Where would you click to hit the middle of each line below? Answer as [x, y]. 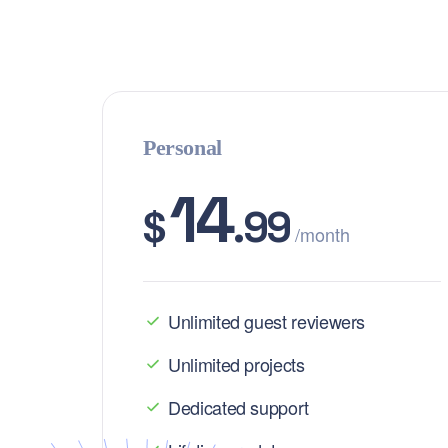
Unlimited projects [236, 364]
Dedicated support [238, 407]
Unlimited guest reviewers [267, 321]
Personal [182, 147]
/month [322, 234]
